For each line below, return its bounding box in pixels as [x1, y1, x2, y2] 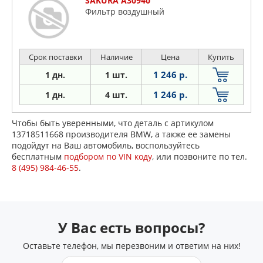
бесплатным [12, 151, 64, 163]
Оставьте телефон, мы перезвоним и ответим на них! [22, 240, 241, 252]
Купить [207, 52, 234, 63]
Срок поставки [28, 52, 82, 63]
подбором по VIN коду [64, 151, 152, 163]
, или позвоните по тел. [152, 151, 247, 163]
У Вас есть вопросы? [58, 218, 205, 238]
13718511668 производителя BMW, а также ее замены [12, 129, 231, 140]
